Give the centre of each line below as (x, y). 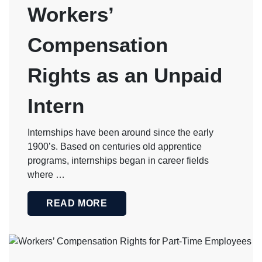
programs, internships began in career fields (118, 161)
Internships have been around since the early (120, 133)
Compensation (98, 45)
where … (46, 175)
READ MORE (77, 203)
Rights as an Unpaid (125, 75)
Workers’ (70, 15)
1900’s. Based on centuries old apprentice (115, 147)
